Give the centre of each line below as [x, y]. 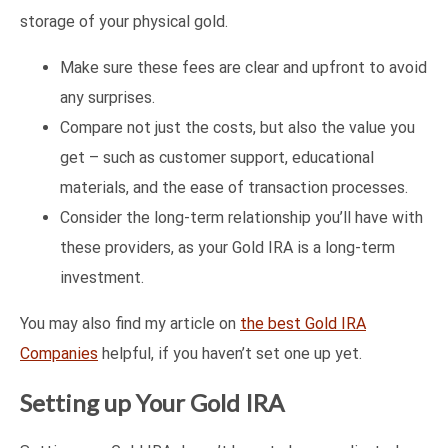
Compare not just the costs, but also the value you [237, 128]
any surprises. [107, 98]
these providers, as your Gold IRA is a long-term [227, 248]
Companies [59, 354]
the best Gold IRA [303, 324]
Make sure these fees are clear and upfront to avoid [243, 68]
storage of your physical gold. [124, 22]
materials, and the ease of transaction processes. [234, 188]
